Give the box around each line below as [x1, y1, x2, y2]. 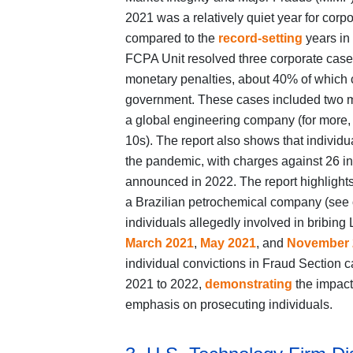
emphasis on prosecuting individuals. [124, 298, 336, 312]
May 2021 [199, 236, 256, 251]
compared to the [124, 32, 218, 46]
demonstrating [204, 277, 292, 292]
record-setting [217, 32, 303, 46]
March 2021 [124, 236, 194, 251]
